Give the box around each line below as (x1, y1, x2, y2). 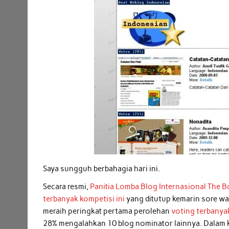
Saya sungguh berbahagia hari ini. (43, 164, 161, 173)
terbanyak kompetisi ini (43, 194, 127, 203)
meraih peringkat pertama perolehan (43, 206, 172, 216)
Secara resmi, (43, 181, 90, 191)
